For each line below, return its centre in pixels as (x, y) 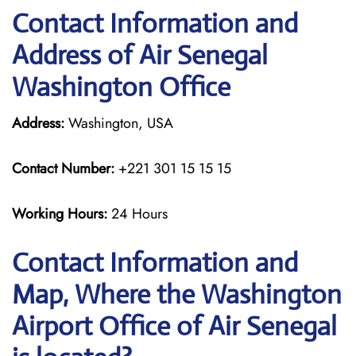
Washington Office (121, 87)
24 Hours (139, 214)
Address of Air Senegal (140, 55)
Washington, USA (119, 123)
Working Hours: (62, 214)
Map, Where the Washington (177, 294)
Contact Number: (63, 168)
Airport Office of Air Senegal (174, 326)
